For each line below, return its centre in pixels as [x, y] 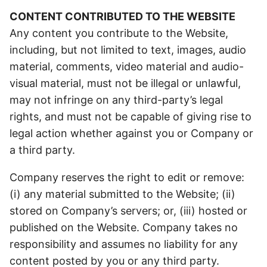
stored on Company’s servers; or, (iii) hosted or [128, 211]
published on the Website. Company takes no [124, 227]
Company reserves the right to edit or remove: [127, 177]
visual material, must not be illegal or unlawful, [125, 83]
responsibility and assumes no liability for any [124, 244]
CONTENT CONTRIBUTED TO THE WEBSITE [122, 16]
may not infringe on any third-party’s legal [116, 100]
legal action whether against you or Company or [131, 133]
